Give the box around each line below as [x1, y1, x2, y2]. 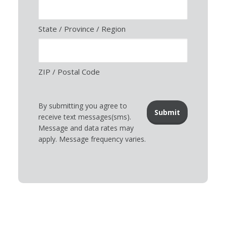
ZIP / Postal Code [38, 66, 100, 77]
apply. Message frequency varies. [38, 134, 146, 144]
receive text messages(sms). [38, 111, 131, 122]
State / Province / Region [38, 23, 126, 34]
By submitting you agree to [38, 100, 127, 110]
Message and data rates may [38, 123, 134, 133]
